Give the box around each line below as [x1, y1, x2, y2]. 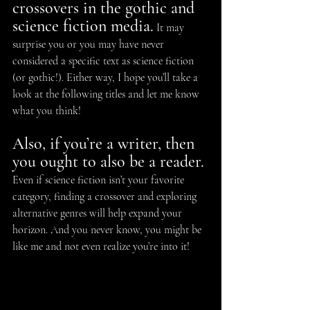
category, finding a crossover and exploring [12, 189, 199, 203]
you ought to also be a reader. [12, 151, 204, 172]
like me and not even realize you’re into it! [12, 239, 190, 253]
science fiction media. [12, 15, 154, 36]
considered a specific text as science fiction [12, 53, 197, 68]
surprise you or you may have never [12, 37, 167, 51]
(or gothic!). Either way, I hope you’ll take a [12, 70, 201, 84]
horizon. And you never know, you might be [12, 222, 204, 237]
